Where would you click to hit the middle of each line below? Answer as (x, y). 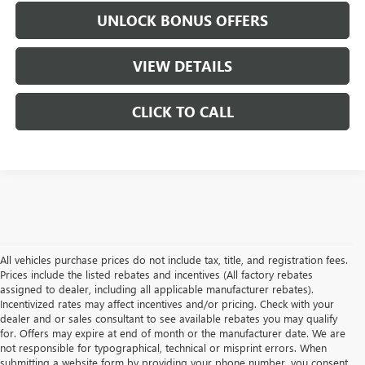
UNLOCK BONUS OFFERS (183, 21)
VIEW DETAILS (183, 66)
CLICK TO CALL (182, 112)
